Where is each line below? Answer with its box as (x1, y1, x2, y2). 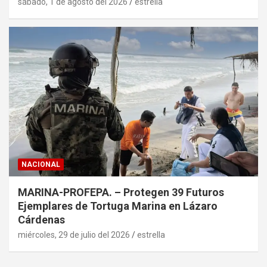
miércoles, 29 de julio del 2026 (18, 230, 130, 240)
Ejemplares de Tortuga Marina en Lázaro (18, 200, 218, 213)
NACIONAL (21, 160, 60, 169)
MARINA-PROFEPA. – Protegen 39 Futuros (18, 186, 224, 199)
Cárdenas (18, 213, 65, 226)
